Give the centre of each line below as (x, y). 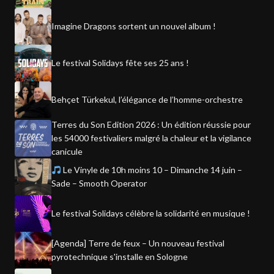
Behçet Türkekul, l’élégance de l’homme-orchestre (147, 100)
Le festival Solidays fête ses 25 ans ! (120, 63)
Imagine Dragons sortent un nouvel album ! (133, 26)
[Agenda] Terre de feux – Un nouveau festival (138, 243)
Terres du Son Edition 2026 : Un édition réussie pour (151, 125)
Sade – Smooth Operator (99, 183)
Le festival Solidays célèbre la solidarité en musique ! (150, 213)
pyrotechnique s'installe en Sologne (119, 257)
